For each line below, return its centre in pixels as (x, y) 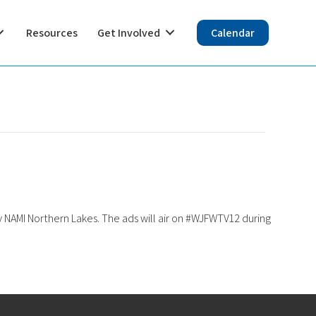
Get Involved (129, 32)
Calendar (233, 32)
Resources (52, 32)
